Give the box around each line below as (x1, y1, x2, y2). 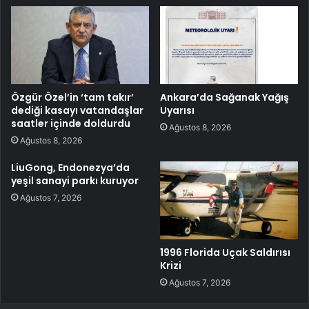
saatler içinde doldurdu (11, 116, 130, 130)
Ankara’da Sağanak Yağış (160, 90, 289, 104)
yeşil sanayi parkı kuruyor (11, 173, 139, 188)
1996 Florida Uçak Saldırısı (160, 245, 290, 259)
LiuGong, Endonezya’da (11, 160, 130, 175)
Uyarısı (160, 103, 195, 117)
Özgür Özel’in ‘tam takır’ (11, 90, 134, 104)
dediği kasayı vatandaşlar (11, 103, 143, 117)
